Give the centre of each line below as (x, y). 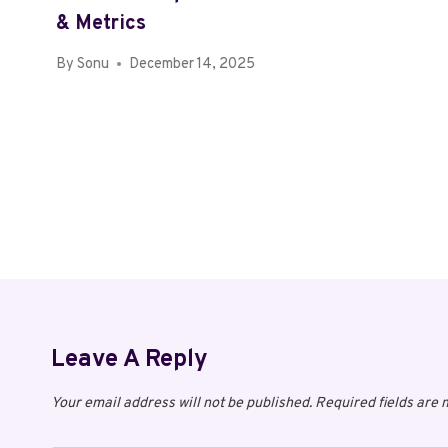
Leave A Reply (129, 359)
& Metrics (101, 23)
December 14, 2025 (192, 64)
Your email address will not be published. (181, 403)
